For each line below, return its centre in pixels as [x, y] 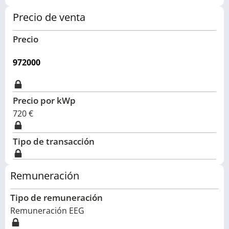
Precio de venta [49, 17]
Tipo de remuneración [56, 198]
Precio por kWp [44, 100]
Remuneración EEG [47, 211]
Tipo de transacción [54, 141]
